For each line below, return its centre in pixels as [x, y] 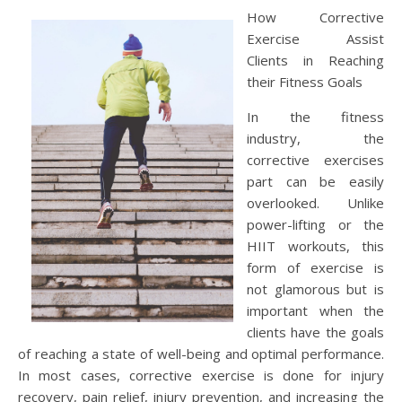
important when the [315, 310]
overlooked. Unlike [315, 203]
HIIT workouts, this [315, 246]
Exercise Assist [315, 39]
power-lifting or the [315, 224]
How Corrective [252, 17]
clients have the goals [315, 332]
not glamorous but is [315, 289]
